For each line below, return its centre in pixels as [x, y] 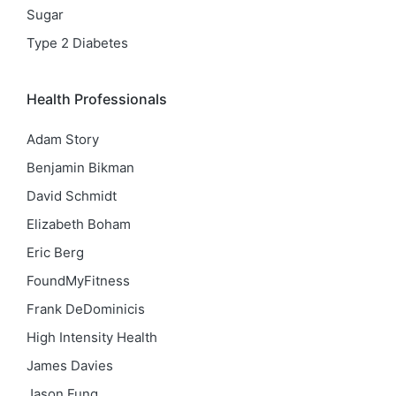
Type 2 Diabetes [77, 43]
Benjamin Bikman [80, 167]
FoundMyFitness [78, 280]
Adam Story [63, 139]
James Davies [70, 365]
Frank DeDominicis [86, 308]
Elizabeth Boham [79, 224]
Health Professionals [97, 99]
